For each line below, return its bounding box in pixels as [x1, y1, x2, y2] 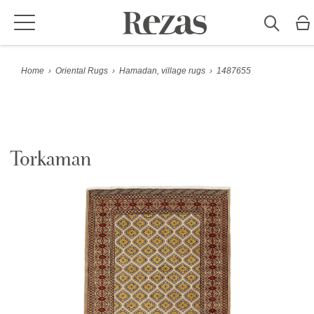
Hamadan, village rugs [119, 66, 205, 76]
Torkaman [11, 148, 91, 172]
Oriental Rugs [55, 66, 108, 76]
